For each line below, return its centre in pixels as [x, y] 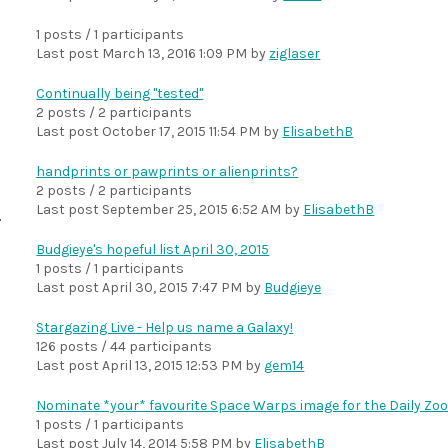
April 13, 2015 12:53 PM [172, 365]
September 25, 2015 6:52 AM [192, 209]
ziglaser [295, 53]
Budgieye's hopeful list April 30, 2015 [153, 249]
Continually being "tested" [120, 93]
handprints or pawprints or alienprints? [167, 171]
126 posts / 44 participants [124, 346]
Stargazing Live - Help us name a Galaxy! [165, 327]
